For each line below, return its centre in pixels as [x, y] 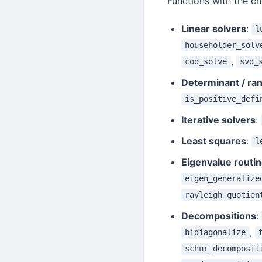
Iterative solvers [218, 120]
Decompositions [219, 216]
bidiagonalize [216, 232]
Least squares [214, 141]
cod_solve [206, 62]
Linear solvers [214, 28]
